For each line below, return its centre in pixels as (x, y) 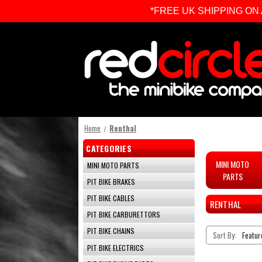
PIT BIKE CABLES (111, 198)
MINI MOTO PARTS (113, 165)
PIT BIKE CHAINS (111, 231)
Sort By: (224, 235)
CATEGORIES (109, 148)
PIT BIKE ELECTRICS (116, 247)
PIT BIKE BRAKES (111, 181)
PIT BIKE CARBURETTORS (124, 215)
